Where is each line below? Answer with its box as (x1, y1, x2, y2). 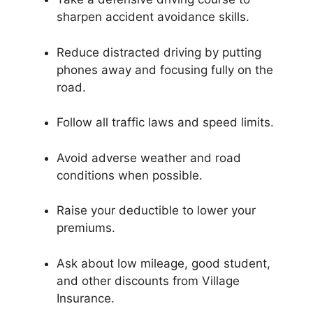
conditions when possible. (57, 168, 203, 182)
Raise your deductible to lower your (57, 203, 256, 217)
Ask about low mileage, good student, (57, 256, 270, 270)
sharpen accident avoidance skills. (57, 10, 249, 24)
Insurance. (57, 291, 115, 305)
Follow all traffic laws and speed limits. (57, 115, 274, 129)
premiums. (57, 221, 115, 235)
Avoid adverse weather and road (57, 150, 241, 165)
